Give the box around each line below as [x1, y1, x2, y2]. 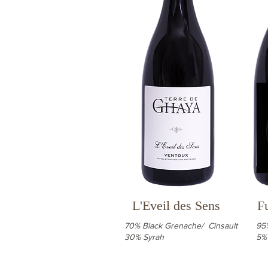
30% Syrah [124, 232, 164, 242]
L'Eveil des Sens [132, 198, 220, 213]
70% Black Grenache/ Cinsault [124, 221, 237, 230]
